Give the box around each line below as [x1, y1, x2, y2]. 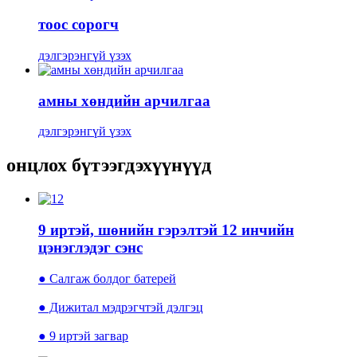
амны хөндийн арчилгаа [38, 92, 210, 109]
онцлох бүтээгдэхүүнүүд [6, 155, 211, 176]
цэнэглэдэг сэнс [38, 238, 143, 256]
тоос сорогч [38, 16, 119, 33]
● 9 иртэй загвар [38, 328, 128, 343]
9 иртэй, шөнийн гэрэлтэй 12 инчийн [38, 221, 294, 238]
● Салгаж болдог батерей [38, 271, 176, 285]
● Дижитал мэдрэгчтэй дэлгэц [38, 300, 203, 314]
